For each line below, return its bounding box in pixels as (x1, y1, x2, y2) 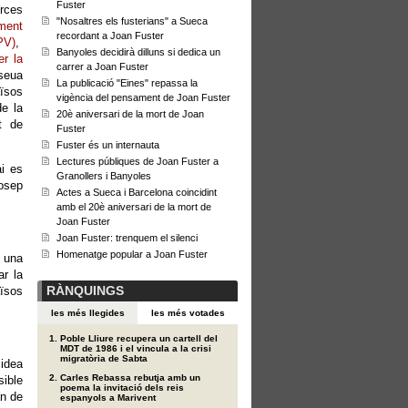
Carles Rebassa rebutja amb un (60, 372, 200, 382)
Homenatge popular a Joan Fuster (56, 249, 208, 260)
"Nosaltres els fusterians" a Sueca (56, 15, 208, 26)
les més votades (150, 308, 225, 318)
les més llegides (50, 308, 125, 318)
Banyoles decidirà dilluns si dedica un (56, 46, 220, 57)
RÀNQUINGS (46, 283, 124, 298)
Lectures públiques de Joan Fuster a (56, 156, 219, 167)
